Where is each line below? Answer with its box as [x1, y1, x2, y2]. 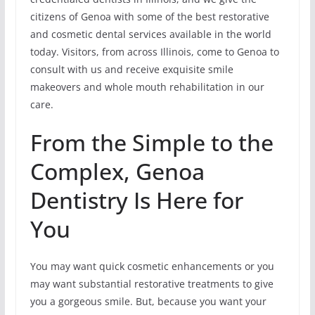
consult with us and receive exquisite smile [30, 63, 233, 77]
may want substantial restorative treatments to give [30, 277, 274, 291]
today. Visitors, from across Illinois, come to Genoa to [30, 45, 279, 59]
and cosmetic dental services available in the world [30, 27, 271, 41]
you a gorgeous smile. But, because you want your [30, 295, 266, 309]
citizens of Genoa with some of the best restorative [30, 10, 269, 24]
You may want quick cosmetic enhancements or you [30, 259, 274, 274]
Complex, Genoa [30, 156, 205, 187]
